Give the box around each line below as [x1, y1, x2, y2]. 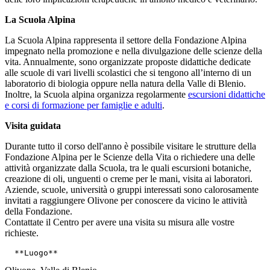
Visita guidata [5, 121, 61, 131]
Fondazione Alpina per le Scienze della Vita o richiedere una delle [5, 152, 255, 163]
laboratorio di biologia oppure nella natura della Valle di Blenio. [5, 78, 246, 89]
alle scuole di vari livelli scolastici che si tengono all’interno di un [5, 67, 251, 78]
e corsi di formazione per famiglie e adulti [5, 100, 162, 111]
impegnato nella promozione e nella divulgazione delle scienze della [5, 46, 262, 57]
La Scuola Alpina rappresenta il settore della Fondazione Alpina [5, 35, 246, 46]
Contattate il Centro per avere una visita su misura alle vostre [5, 217, 234, 228]
